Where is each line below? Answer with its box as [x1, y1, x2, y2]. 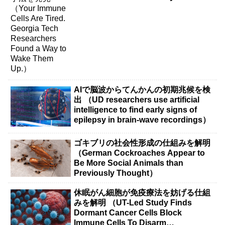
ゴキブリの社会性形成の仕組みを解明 [74, 138, 211, 147]
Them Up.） [74, 2, 119, 11]
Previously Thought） [74, 168, 158, 177]
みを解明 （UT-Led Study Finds [74, 198, 192, 207]
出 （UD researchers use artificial [74, 95, 200, 104]
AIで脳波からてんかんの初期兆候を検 [74, 85, 211, 94]
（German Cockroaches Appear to [74, 148, 205, 157]
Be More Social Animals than [74, 158, 184, 167]
